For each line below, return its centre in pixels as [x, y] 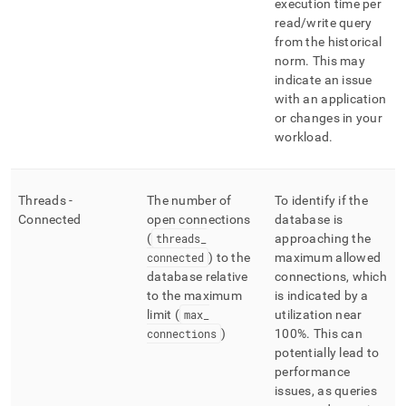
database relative [198, 276]
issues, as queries [326, 391]
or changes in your [329, 118]
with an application [331, 99]
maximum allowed [328, 257]
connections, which [331, 276]
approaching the [323, 238]
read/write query [324, 23]
